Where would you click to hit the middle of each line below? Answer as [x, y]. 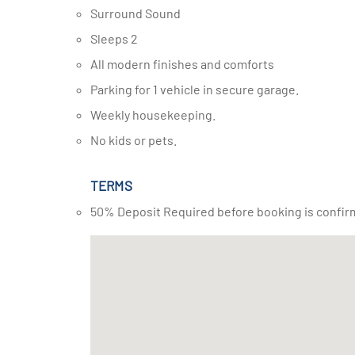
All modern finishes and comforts [186, 64]
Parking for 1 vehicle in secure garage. [198, 89]
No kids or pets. [138, 140]
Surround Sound [139, 13]
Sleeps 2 [118, 38]
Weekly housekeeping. [158, 115]
